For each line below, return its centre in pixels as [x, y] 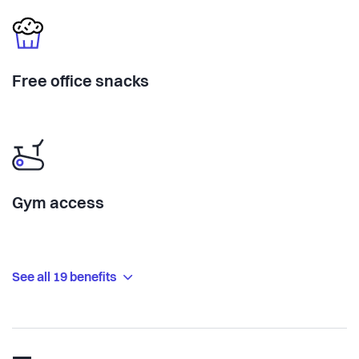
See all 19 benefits [66, 278]
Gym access [58, 204]
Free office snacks [81, 82]
